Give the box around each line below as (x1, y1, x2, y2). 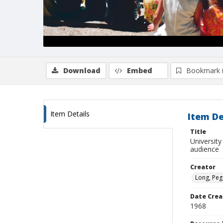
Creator (190, 163, 216, 171)
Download (63, 66, 101, 75)
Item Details (50, 109, 90, 118)
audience (190, 144, 219, 154)
